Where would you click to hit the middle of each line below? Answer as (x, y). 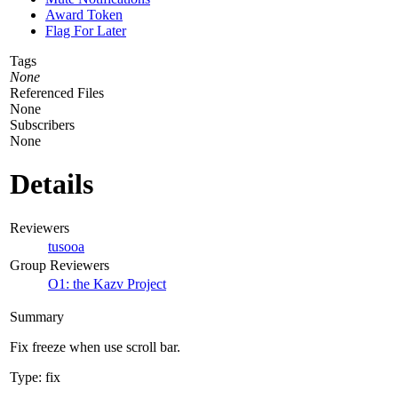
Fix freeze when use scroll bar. (95, 346)
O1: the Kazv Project (107, 283)
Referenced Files (57, 92)
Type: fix (35, 377)
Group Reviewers (60, 265)
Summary (37, 316)
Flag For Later (86, 30)
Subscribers (42, 124)
